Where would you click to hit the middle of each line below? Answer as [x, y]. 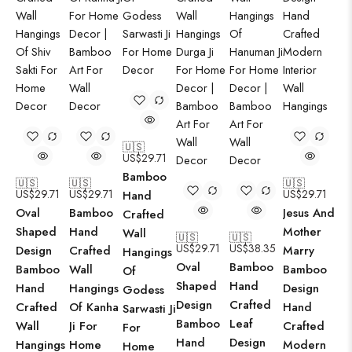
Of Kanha [94, 307]
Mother [302, 232]
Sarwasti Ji [149, 309]
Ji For [83, 326]
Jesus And [309, 213]
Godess [143, 290]
